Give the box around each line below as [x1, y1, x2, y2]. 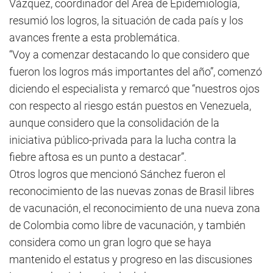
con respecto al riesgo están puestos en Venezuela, [9, 99, 251, 112]
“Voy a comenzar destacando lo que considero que [9, 48, 249, 61]
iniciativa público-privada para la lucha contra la [9, 133, 236, 146]
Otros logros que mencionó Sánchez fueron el [9, 168, 225, 180]
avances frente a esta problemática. [9, 31, 180, 44]
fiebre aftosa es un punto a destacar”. [9, 151, 186, 163]
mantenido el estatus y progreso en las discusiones [9, 253, 252, 266]
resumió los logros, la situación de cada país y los [9, 14, 243, 27]
